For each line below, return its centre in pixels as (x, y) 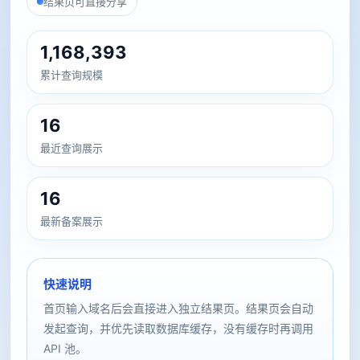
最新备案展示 (72, 221)
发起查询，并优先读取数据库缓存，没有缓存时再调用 (178, 328)
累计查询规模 (72, 75)
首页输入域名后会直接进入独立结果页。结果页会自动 (178, 308)
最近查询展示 (72, 148)
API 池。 (65, 348)
